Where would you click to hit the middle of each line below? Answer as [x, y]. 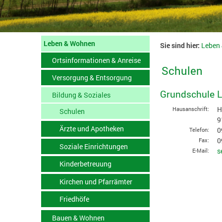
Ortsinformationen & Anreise [96, 60]
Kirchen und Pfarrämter [96, 181]
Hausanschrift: [191, 109]
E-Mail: [200, 151]
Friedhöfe [74, 199]
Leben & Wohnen [69, 44]
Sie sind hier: [180, 45]
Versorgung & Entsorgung [92, 77]
